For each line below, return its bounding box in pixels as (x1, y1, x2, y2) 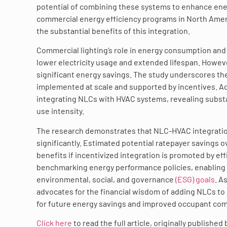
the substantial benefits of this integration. (36, 25, 190, 35)
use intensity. (36, 106, 84, 116)
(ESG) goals (175, 174, 215, 184)
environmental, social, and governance (36, 174, 175, 184)
